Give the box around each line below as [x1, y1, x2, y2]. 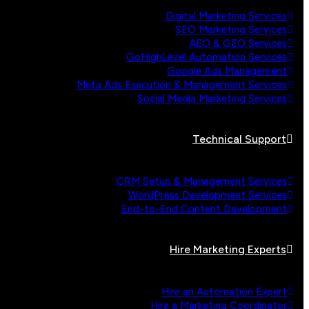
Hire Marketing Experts [170, 243, 286, 256]
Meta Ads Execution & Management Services [77, 79, 287, 91]
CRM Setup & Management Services [117, 175, 287, 188]
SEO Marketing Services [175, 23, 287, 36]
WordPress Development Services [128, 189, 287, 201]
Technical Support [192, 132, 286, 146]
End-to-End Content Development [121, 203, 287, 215]
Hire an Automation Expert [161, 286, 287, 298]
